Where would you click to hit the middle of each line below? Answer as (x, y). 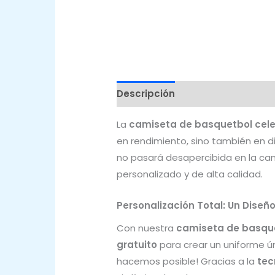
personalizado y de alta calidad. (190, 174)
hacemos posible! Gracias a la (187, 261)
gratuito (137, 245)
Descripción (146, 94)
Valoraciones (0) (228, 94)
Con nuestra (146, 228)
